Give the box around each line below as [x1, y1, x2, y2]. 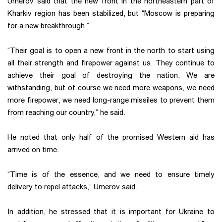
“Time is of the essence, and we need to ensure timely [7, 170, 215, 179]
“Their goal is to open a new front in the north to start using [7, 46, 215, 55]
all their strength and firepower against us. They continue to [7, 58, 215, 68]
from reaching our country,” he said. [7, 108, 125, 117]
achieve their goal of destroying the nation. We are [7, 71, 215, 80]
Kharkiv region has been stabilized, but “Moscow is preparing [7, 9, 215, 18]
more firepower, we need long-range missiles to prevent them [7, 96, 215, 105]
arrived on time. [7, 145, 61, 155]
